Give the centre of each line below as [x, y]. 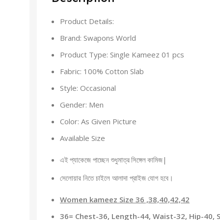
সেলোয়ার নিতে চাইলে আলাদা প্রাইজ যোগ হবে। [117, 178]
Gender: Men [82, 105]
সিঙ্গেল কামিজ [146, 161]
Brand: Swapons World [98, 38]
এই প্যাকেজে [75, 161]
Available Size [82, 138]
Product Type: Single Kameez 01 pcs [122, 55]
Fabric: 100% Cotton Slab [102, 71]
